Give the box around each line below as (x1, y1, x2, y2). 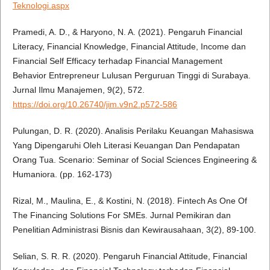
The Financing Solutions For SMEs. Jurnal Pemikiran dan (12, 210, 231, 221)
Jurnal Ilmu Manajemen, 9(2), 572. (12, 85, 145, 95)
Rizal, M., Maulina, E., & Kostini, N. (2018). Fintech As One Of (12, 196, 247, 206)
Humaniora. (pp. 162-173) (12, 169, 112, 180)
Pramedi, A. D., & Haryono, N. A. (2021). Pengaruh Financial (12, 27, 242, 37)
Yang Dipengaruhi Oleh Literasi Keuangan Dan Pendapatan (12, 140, 240, 151)
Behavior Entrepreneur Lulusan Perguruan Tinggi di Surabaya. (12, 71, 251, 81)
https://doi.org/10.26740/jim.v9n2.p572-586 (12, 99, 177, 110)
